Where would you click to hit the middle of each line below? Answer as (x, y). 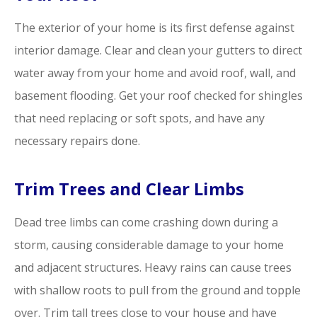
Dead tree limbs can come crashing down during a (146, 223)
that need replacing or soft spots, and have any (139, 119)
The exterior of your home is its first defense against (154, 28)
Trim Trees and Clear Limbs (129, 189)
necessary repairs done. (77, 141)
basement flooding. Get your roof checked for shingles (158, 96)
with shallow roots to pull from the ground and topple (157, 290)
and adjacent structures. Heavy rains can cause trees (153, 268)
